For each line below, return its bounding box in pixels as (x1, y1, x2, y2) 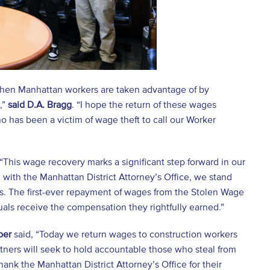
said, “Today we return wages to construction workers (11, 228, 237, 240)
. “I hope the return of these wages (72, 99, 216, 110)
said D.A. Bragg (5, 99, 72, 110)
